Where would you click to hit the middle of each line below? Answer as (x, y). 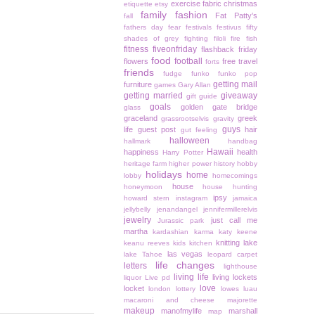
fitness (136, 50)
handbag (243, 141)
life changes (185, 265)
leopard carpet (233, 255)
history (224, 164)
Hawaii (220, 152)
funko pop (237, 74)
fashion (191, 15)
